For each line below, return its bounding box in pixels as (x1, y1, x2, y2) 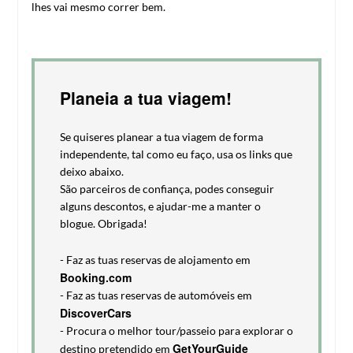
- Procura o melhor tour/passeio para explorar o (59, 324, 293, 338)
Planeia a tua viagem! (59, 86, 232, 110)
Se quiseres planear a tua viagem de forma (59, 130, 263, 144)
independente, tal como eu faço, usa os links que (59, 147, 292, 162)
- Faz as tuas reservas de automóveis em (59, 288, 252, 303)
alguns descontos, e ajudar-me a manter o (59, 199, 261, 214)
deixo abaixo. (59, 165, 124, 179)
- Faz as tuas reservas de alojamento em (59, 253, 251, 267)
